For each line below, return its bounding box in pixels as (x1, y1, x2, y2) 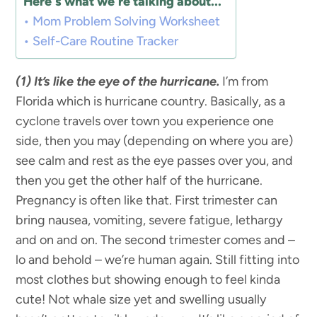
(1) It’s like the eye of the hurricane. (16, 74, 220, 89)
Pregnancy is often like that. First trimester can (16, 192, 278, 208)
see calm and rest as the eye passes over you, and (16, 153, 294, 168)
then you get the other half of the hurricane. (16, 173, 263, 188)
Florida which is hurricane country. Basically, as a (16, 93, 286, 109)
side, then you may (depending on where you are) (16, 133, 294, 149)
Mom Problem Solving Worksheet (33, 13, 220, 29)
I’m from (222, 74, 269, 89)
